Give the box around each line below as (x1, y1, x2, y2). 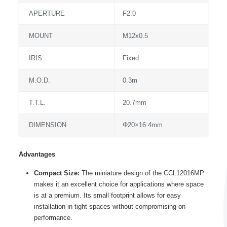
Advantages (18, 150, 55, 158)
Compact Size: (33, 169, 80, 177)
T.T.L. (26, 99, 46, 106)
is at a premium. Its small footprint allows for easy (33, 192, 181, 199)
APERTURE (26, 10, 65, 17)
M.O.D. (26, 77, 50, 84)
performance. (33, 214, 72, 221)
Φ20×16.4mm (122, 121, 163, 129)
